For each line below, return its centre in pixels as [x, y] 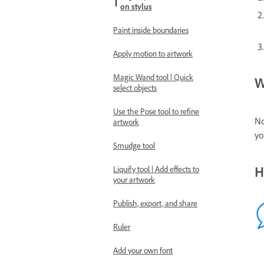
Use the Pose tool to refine [156, 111]
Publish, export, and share [155, 203]
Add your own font [143, 250]
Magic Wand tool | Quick [153, 77]
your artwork [134, 179]
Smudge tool [134, 145]
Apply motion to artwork [153, 53]
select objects [135, 88]
